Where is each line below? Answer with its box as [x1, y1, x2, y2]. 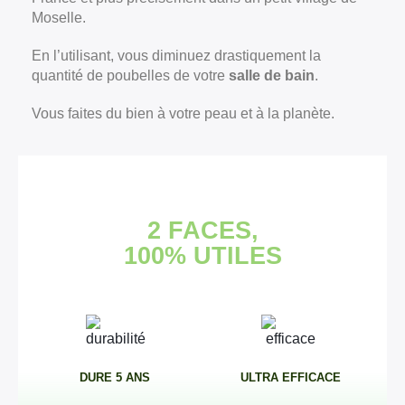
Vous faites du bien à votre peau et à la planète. [32, 106, 334, 121]
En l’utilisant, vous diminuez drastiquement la [32, 48, 321, 63]
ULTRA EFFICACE [240, 371, 341, 384]
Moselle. [32, 10, 86, 25]
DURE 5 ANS [80, 371, 150, 384]
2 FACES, [146, 217, 259, 244]
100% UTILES [123, 242, 282, 269]
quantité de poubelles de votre [32, 68, 229, 83]
